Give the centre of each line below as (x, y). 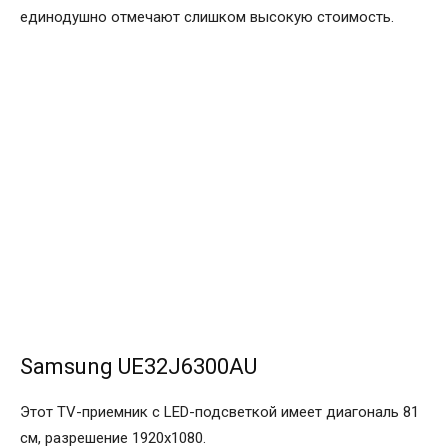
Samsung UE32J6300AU (138, 367)
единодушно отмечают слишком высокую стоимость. (207, 17)
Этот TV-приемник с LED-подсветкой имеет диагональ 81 (219, 412)
